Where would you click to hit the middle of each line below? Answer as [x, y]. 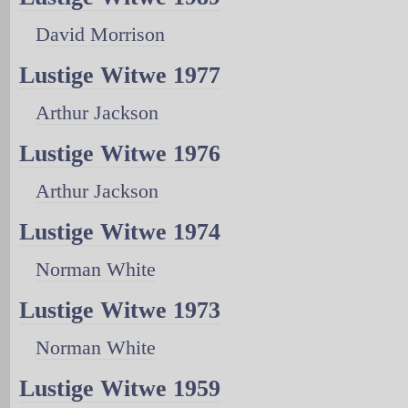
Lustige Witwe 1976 [120, 154]
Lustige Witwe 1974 [120, 232]
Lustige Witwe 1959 [120, 389]
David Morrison [100, 35]
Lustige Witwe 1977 [120, 76]
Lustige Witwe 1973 [120, 311]
